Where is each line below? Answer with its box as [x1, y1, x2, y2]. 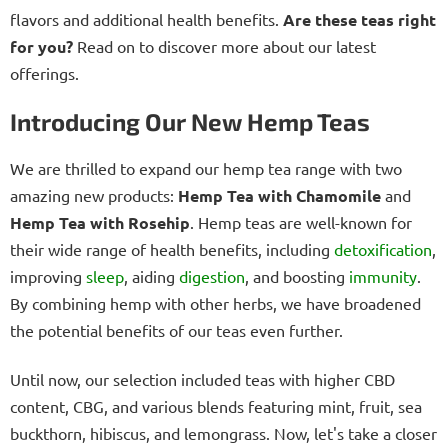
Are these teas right [283, 9, 436, 31]
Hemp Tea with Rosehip [10, 212, 190, 234]
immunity [349, 266, 417, 287]
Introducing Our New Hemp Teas [10, 107, 370, 137]
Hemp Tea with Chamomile [178, 185, 381, 207]
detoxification [334, 239, 432, 260]
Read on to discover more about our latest [73, 36, 376, 57]
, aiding [124, 266, 179, 287]
